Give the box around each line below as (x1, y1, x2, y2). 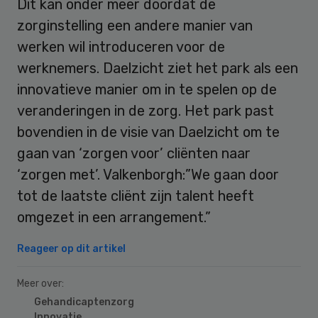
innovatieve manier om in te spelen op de (17, 80, 277, 98)
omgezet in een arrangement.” (17, 208, 211, 226)
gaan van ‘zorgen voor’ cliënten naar (17, 144, 251, 162)
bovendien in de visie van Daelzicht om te (17, 123, 280, 141)
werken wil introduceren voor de (17, 38, 225, 55)
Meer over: (17, 277, 64, 290)
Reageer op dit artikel (17, 242, 126, 255)
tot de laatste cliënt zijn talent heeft (17, 187, 254, 204)
